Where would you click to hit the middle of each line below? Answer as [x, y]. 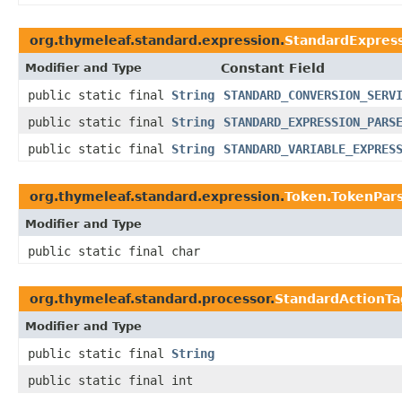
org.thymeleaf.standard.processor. [152, 299]
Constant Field [273, 69]
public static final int [110, 381]
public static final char [114, 252]
